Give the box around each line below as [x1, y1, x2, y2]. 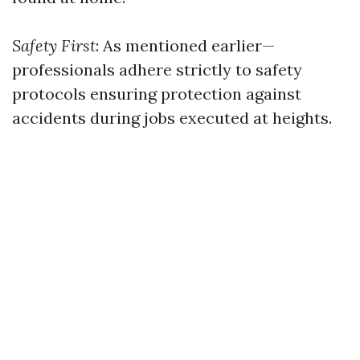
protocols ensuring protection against [12, 84, 301, 104]
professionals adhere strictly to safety [12, 59, 302, 80]
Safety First [12, 35, 96, 55]
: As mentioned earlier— [96, 35, 275, 55]
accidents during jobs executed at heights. [12, 108, 332, 128]
